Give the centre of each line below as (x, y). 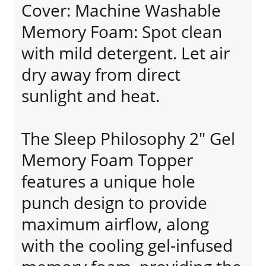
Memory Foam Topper (107, 160)
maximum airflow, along (115, 224)
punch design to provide (114, 202)
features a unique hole (108, 181)
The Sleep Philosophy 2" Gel (128, 138)
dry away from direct (101, 74)
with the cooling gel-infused (127, 245)
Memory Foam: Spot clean (122, 31)
